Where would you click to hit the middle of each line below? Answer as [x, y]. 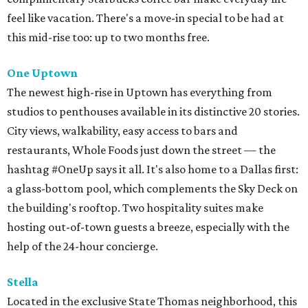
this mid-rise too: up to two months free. [108, 37]
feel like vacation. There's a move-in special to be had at [145, 18]
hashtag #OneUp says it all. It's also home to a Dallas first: [153, 169]
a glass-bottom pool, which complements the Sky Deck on [152, 189]
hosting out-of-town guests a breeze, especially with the [148, 227]
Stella [23, 282]
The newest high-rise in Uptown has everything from [140, 92]
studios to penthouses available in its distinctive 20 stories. [153, 112]
